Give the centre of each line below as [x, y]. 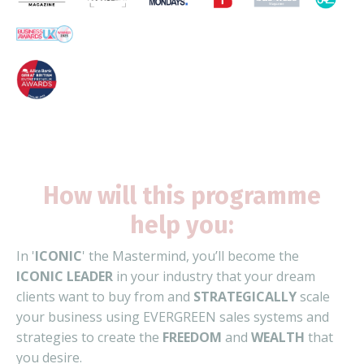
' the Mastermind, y [141, 256]
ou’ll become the [249, 256]
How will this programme [182, 195]
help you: [182, 225]
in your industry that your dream [214, 276]
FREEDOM [192, 337]
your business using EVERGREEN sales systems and [173, 316]
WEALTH [278, 337]
